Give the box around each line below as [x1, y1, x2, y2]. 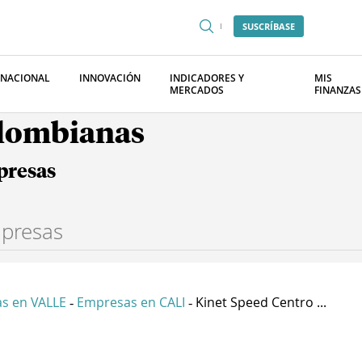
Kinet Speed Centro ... [196, 293, 326, 311]
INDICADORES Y [170, 71, 244, 85]
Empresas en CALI [77, 293, 185, 311]
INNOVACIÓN [79, 71, 141, 85]
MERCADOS [170, 83, 224, 97]
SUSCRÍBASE [242, 20, 295, 32]
